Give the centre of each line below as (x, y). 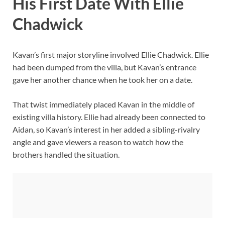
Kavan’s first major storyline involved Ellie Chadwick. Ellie (111, 55)
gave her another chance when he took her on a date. (102, 80)
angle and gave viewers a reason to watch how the (98, 142)
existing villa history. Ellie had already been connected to (109, 117)
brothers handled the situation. (66, 155)
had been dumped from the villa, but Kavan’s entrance (104, 67)
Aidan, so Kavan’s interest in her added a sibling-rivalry (106, 130)
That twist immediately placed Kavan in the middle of (103, 104)
